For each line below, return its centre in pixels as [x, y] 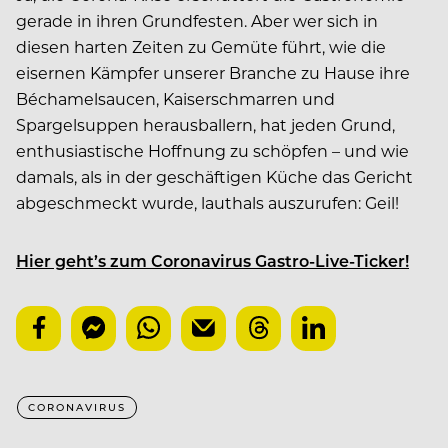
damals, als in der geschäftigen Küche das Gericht [214, 177]
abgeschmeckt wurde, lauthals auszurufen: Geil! [207, 203]
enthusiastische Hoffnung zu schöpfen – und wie [212, 151]
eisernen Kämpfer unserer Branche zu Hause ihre [213, 73]
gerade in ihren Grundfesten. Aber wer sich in [197, 21]
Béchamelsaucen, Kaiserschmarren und [175, 99]
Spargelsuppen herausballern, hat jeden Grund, [205, 125]
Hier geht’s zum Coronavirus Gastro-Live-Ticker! [212, 261]
